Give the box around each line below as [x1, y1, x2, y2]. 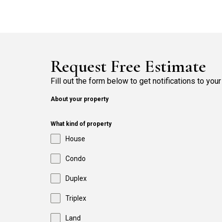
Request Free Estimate [51, 55, 206, 77]
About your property [51, 96, 109, 103]
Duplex [65, 174, 87, 183]
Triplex [65, 194, 86, 203]
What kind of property [51, 120, 111, 128]
